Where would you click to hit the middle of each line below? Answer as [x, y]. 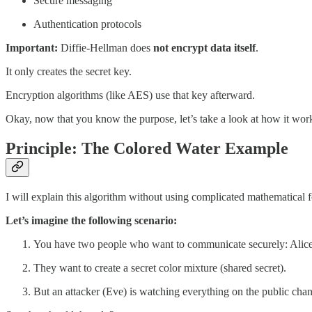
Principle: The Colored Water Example [147, 149]
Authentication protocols [87, 24]
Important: [33, 48]
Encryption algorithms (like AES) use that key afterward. [130, 95]
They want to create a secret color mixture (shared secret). [160, 267]
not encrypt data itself [204, 48]
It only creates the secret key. [69, 72]
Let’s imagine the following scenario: [91, 220]
